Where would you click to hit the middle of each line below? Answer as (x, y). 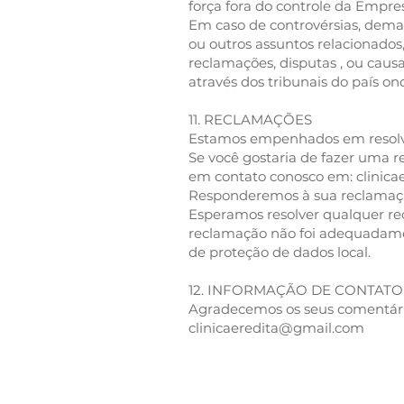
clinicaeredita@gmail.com (276, 328)
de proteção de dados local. (280, 252)
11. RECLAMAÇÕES (250, 119)
